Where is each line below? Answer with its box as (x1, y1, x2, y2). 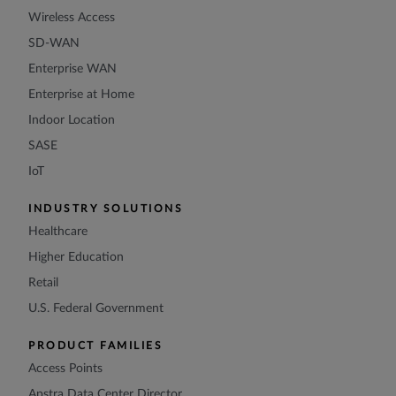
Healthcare (28, 225, 88, 238)
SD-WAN (28, 36, 80, 49)
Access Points (28, 362, 103, 375)
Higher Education (28, 250, 124, 263)
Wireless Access (28, 11, 115, 24)
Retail (28, 276, 58, 289)
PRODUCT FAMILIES (28, 339, 164, 351)
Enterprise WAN (28, 62, 117, 75)
